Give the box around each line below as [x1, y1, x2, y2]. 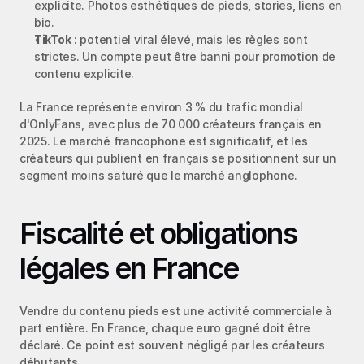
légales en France [19, 249, 239, 286]
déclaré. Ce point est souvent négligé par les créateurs [19, 337, 325, 352]
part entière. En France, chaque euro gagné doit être [19, 320, 310, 335]
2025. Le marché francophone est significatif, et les [19, 133, 308, 148]
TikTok [34, 32, 71, 46]
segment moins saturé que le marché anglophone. [19, 167, 298, 182]
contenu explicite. [34, 66, 134, 80]
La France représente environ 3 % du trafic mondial [19, 99, 304, 114]
